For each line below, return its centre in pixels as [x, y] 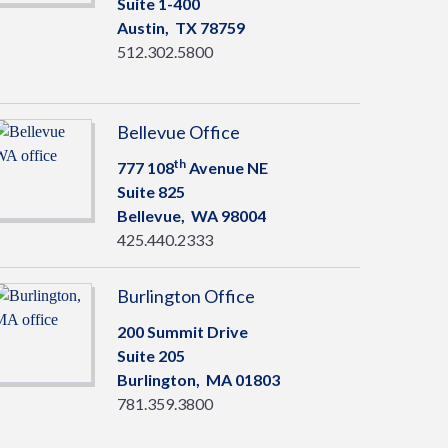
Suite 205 [150, 355]
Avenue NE [226, 167]
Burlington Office [185, 296]
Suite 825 [150, 191]
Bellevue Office [178, 132]
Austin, [145, 27]
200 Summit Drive [182, 331]
